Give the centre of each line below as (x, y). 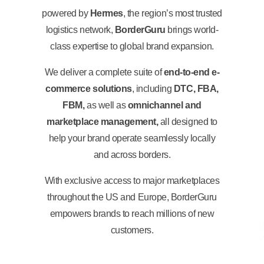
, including (153, 88)
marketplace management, (103, 121)
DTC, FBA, (196, 88)
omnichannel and (164, 105)
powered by (66, 13)
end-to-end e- (192, 72)
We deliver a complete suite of (104, 72)
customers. (132, 230)
